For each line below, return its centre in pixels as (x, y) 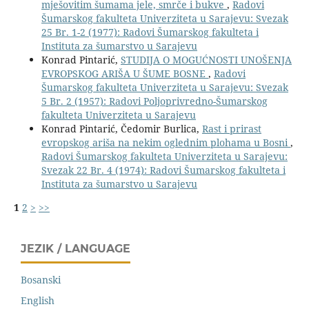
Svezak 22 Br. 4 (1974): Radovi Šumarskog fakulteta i (163, 170)
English (38, 301)
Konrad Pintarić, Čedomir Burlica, (121, 128)
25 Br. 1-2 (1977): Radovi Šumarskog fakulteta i (150, 32)
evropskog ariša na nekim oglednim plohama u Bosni (166, 142)
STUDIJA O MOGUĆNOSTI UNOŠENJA (206, 59)
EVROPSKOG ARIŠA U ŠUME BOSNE (124, 73)
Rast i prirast (231, 128)
